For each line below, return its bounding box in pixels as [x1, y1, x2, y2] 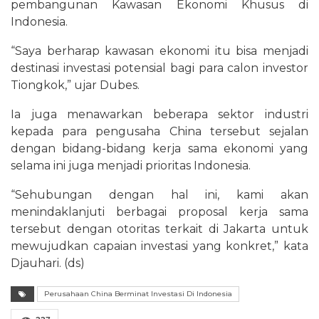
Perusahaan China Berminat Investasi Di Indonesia [44, 288, 232, 298]
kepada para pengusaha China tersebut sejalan [11, 124, 308, 138]
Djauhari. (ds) [11, 256, 85, 270]
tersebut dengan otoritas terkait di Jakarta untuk [11, 221, 308, 236]
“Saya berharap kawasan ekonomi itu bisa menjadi [11, 43, 308, 58]
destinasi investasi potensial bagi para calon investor [11, 61, 308, 75]
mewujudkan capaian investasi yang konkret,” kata [11, 239, 308, 253]
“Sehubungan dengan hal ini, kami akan [11, 187, 308, 202]
